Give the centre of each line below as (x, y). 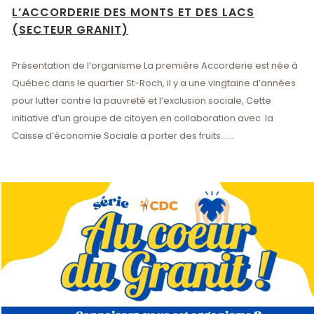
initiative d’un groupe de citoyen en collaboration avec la (143, 118)
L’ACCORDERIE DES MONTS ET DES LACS (134, 12)
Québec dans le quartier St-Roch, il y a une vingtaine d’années (154, 83)
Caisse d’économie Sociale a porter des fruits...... (123, 135)
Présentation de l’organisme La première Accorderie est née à (155, 65)
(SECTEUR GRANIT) (70, 29)
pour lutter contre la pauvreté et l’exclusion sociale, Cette (142, 100)
